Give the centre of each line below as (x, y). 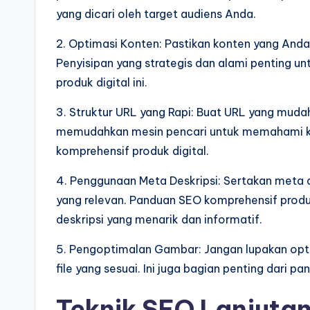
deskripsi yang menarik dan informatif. (159, 219)
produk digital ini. (102, 82)
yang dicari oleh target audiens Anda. (156, 14)
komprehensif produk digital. (133, 151)
